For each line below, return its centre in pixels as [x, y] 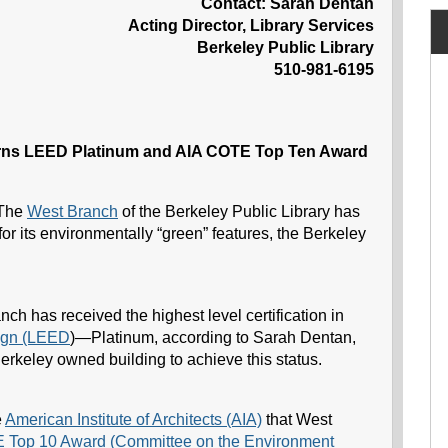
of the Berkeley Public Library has [239, 211]
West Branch [72, 211]
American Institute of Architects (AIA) [133, 419]
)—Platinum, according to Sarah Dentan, [213, 337]
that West [297, 419]
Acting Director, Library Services [251, 25]
